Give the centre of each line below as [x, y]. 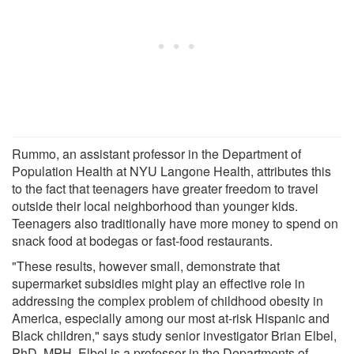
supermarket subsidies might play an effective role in [158, 283]
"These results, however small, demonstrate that [146, 265]
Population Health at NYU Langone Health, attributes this [171, 171]
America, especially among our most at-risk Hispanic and [171, 318]
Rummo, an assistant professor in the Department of [156, 153]
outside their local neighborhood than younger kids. [155, 205]
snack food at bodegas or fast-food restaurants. [142, 240]
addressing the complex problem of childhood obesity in [168, 300]
